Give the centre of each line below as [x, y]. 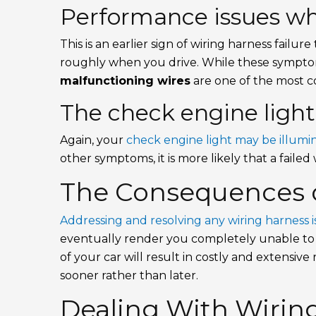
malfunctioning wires [126, 81]
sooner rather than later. [129, 276]
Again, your [93, 140]
